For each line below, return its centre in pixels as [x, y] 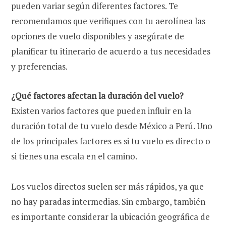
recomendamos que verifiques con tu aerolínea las [108, 21]
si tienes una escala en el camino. [74, 156]
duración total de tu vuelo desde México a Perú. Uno [112, 126]
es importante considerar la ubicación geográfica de [110, 216]
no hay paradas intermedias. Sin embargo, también [108, 201]
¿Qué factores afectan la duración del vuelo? [97, 95]
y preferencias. [39, 66]
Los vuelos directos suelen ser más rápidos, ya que [107, 186]
